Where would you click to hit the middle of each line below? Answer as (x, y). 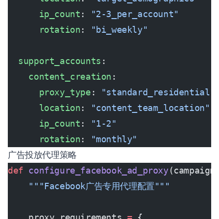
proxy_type (49, 92)
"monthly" (114, 139)
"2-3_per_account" (135, 14)
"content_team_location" (150, 108)
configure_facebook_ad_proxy (96, 170)
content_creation (60, 77)
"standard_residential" (158, 92)
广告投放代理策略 (42, 155)
